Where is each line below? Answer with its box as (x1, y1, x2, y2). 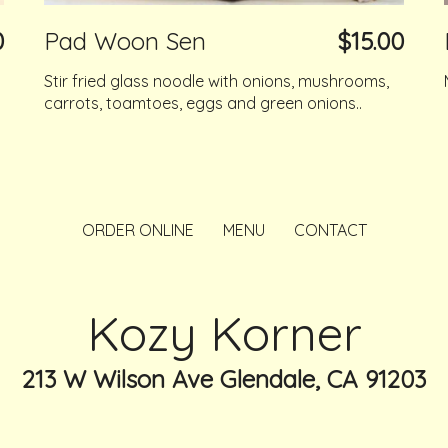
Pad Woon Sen (44, 25, 206, 56)
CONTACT (293, 219, 367, 240)
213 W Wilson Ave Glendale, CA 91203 (22, 363, 426, 394)
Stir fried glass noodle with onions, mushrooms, (44, 70, 389, 91)
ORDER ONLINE (81, 219, 194, 240)
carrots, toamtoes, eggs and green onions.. (44, 92, 362, 113)
